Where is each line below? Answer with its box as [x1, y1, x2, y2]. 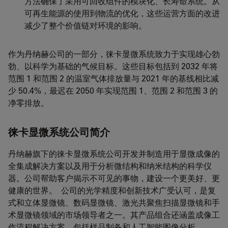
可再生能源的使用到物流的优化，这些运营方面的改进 [24, 8, 220, 19]
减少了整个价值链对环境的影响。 [24, 20, 147, 31]
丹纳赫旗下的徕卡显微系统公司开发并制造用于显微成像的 [8, 148, 220, 159]
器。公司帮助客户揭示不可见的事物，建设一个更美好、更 [8, 173, 220, 184]
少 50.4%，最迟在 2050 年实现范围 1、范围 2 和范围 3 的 [8, 85, 218, 96]
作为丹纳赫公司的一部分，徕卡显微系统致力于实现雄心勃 [8, 48, 220, 60]
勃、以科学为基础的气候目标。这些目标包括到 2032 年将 [8, 61, 218, 72]
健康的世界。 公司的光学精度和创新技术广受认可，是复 [8, 185, 216, 196]
